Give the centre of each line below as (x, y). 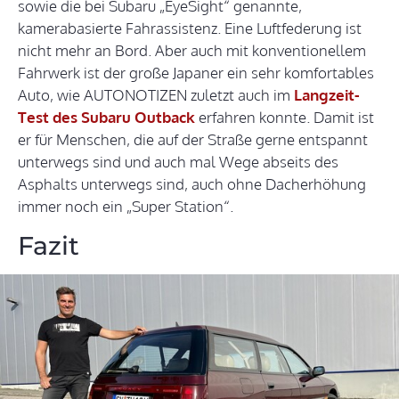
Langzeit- (327, 95)
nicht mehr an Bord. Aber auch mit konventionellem (192, 51)
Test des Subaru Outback (106, 118)
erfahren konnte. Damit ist (286, 118)
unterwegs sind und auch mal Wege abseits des (178, 162)
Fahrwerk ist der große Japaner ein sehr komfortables (196, 73)
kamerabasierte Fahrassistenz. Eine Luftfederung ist (190, 28)
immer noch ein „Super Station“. (126, 207)
